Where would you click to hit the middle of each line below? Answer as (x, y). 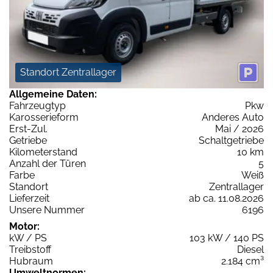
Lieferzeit (29, 199)
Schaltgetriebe (231, 141)
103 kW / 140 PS (227, 238)
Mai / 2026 (239, 129)
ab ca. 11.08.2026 (226, 199)
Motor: (24, 227)
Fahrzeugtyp (37, 106)
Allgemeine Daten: (53, 94)
